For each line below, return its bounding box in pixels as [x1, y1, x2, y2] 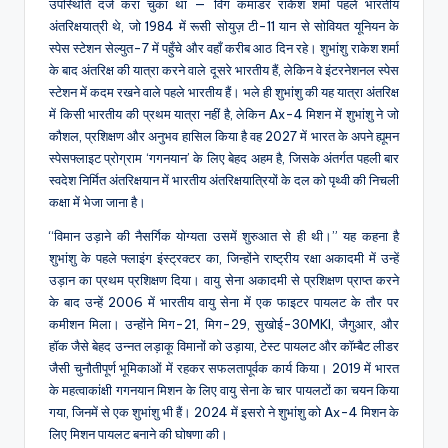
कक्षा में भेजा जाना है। [49, 194, 146, 211]
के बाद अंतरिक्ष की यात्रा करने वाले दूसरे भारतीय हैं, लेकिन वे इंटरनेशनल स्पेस [49, 62, 399, 79]
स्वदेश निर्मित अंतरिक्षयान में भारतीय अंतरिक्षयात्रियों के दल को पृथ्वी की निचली [49, 172, 399, 189]
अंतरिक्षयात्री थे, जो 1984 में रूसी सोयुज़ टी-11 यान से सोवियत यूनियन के [49, 18, 399, 35]
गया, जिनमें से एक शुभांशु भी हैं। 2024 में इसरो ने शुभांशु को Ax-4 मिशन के [49, 404, 399, 421]
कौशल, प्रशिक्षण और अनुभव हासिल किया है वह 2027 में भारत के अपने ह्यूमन [49, 128, 399, 145]
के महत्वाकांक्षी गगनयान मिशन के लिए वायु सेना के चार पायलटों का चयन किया [49, 382, 399, 399]
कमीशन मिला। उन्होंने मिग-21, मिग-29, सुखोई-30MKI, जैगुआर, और [49, 316, 399, 333]
